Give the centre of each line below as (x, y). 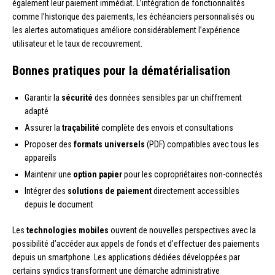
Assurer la (43, 128)
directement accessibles (196, 191)
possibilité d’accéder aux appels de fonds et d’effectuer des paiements (136, 244)
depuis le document (59, 205)
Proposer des (49, 145)
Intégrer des (46, 191)
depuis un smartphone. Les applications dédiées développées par (126, 258)
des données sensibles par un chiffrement (167, 98)
